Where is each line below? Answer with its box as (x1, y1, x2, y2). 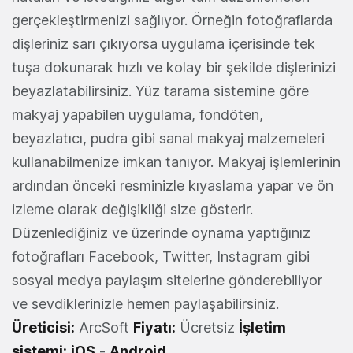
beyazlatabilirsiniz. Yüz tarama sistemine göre (12, 83, 309, 100)
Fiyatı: (133, 319, 176, 336)
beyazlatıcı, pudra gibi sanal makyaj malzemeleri (12, 130, 325, 147)
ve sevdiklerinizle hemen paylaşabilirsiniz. (12, 295, 279, 313)
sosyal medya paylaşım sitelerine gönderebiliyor (12, 272, 322, 289)
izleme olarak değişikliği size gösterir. (12, 201, 253, 218)
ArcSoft (75, 319, 133, 336)
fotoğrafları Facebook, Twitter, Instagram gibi (12, 248, 310, 266)
